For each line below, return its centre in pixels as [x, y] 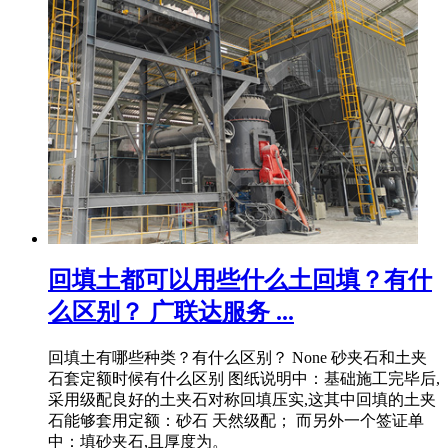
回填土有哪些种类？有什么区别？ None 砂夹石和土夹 [237, 357]
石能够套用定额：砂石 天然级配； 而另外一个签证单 [236, 420]
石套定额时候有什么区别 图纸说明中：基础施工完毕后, [244, 378]
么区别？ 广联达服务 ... [171, 311]
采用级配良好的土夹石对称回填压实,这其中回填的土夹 [242, 399]
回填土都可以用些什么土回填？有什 [240, 279]
